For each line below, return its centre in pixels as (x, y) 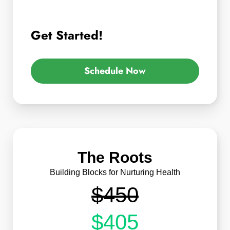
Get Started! (67, 35)
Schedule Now (115, 71)
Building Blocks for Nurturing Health (115, 172)
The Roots (115, 158)
